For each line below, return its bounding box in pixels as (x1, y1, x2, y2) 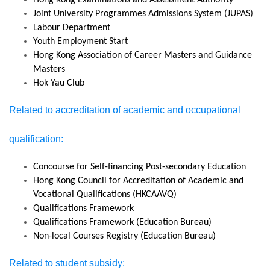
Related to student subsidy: (9, 258, 125, 268)
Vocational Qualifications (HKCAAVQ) (33, 190, 177, 199)
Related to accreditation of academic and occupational (9, 105, 240, 115)
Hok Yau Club (33, 78, 84, 88)
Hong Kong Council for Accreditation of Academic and (33, 176, 243, 186)
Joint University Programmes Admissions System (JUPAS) (33, 9, 253, 19)
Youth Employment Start (33, 37, 128, 46)
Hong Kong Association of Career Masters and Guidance (33, 51, 252, 60)
